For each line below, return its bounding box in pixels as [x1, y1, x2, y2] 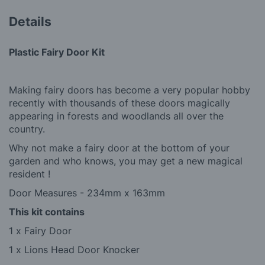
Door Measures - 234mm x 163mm [9, 186, 165, 199]
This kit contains [9, 205, 85, 218]
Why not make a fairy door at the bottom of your [9, 141, 230, 154]
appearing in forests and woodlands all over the [9, 109, 224, 122]
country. [9, 122, 45, 135]
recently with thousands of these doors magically [9, 96, 230, 109]
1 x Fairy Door [9, 224, 72, 237]
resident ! [9, 167, 50, 180]
